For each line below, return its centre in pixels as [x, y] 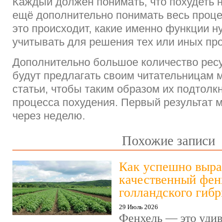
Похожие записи [168, 141]
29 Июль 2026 [139, 207]
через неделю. [49, 116]
